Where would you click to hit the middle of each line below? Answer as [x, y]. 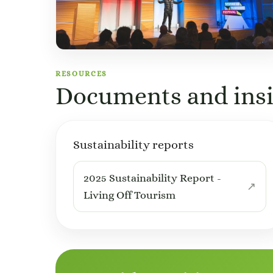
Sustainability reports [133, 144]
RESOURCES [82, 73]
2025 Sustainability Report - [152, 178]
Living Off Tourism [129, 195]
